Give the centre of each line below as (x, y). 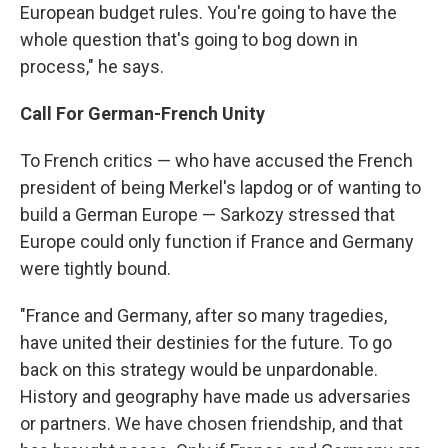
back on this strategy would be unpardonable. (199, 370)
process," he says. (92, 67)
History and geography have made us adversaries (215, 397)
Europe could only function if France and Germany (217, 242)
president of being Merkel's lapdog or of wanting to (220, 188)
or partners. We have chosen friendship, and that (211, 424)
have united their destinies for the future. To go (206, 343)
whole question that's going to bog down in (189, 40)
